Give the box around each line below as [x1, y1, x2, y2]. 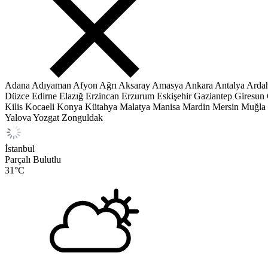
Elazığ [59, 91, 83, 101]
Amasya [152, 80, 183, 90]
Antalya [215, 80, 245, 90]
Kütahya [85, 102, 117, 112]
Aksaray [118, 80, 150, 90]
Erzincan [86, 91, 119, 101]
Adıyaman [32, 80, 71, 90]
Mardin [182, 102, 210, 112]
